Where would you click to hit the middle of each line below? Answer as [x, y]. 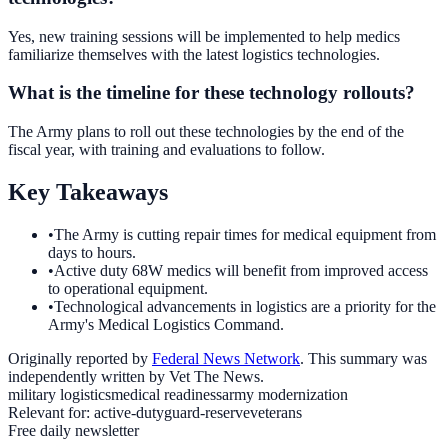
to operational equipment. [128, 288]
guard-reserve [207, 412]
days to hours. [92, 252]
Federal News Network [226, 358]
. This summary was [363, 358]
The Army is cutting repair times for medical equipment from [245, 234]
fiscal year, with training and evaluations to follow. [166, 150]
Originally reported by [78, 358]
